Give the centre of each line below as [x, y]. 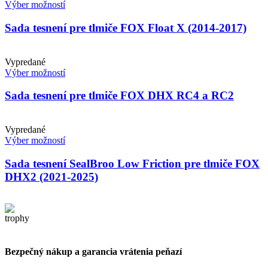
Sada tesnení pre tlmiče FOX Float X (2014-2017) [126, 28]
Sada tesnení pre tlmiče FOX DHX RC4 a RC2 [119, 96]
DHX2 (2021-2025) [51, 176]
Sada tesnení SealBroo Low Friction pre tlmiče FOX [132, 163]
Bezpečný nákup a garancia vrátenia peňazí [93, 251]
